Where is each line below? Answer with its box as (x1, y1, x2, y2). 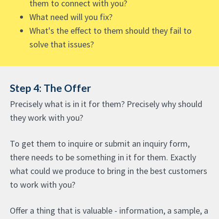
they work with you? (10, 112, 83, 123)
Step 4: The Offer (10, 82, 91, 94)
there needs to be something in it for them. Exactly (10, 152, 196, 163)
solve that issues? (29, 39, 94, 50)
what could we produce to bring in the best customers (10, 165, 207, 176)
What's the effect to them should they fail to (29, 25, 192, 36)
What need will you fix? (29, 11, 112, 22)
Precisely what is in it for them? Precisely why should (10, 98, 202, 109)
